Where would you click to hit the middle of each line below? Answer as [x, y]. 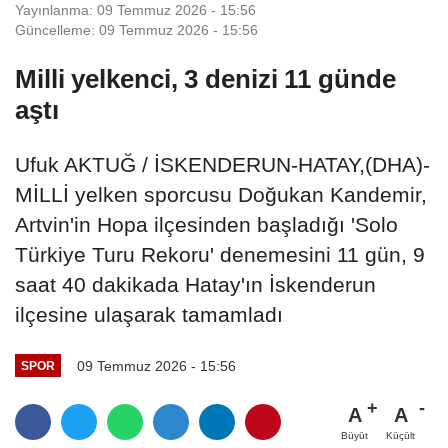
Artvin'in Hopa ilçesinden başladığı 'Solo [206, 224]
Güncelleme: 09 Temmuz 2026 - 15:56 [136, 29]
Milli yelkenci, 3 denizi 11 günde [205, 78]
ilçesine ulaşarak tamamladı [149, 314]
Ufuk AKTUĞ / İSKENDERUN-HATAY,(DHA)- [222, 164]
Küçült [400, 436]
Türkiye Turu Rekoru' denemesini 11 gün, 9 [220, 254]
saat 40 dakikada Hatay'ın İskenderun [195, 284]
